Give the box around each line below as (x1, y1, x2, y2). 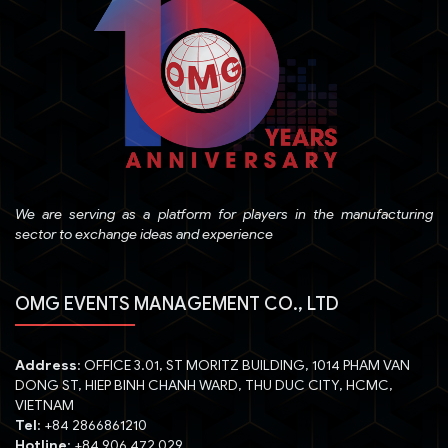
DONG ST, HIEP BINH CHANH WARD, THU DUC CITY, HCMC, (15, 377, 393, 395)
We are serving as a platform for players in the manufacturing (15, 206, 433, 224)
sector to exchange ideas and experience (15, 226, 273, 244)
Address (15, 357, 77, 375)
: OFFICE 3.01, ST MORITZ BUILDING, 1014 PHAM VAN (77, 357, 410, 375)
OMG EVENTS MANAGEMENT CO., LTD (15, 293, 339, 316)
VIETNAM (15, 397, 74, 415)
